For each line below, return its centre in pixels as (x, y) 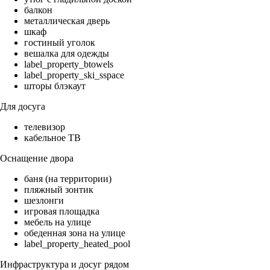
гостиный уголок (60, 43)
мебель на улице (58, 222)
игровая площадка (62, 212)
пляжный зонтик (59, 190)
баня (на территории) (68, 179)
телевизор (45, 127)
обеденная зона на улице (75, 233)
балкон (38, 10)
